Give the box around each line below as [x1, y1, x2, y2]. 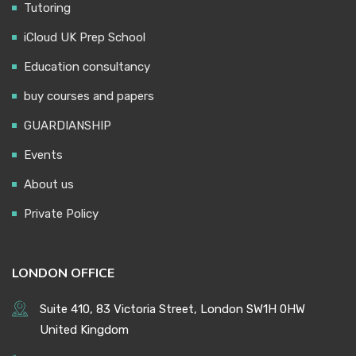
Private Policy [24, 207, 99, 221]
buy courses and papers [24, 89, 154, 103]
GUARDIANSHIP [24, 118, 111, 133]
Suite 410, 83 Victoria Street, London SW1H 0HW [40, 302, 305, 316]
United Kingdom [40, 323, 129, 337]
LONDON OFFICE [12, 265, 114, 282]
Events [24, 148, 63, 162]
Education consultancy [24, 60, 150, 74]
